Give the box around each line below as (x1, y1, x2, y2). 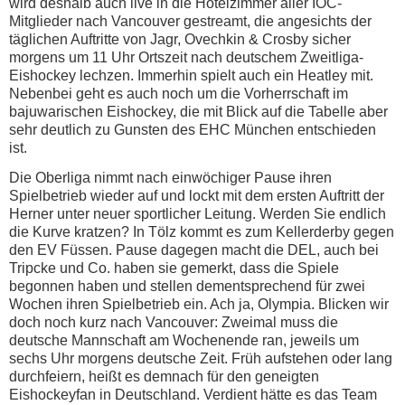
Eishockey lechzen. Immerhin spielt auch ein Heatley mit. (9, 67, 373, 83)
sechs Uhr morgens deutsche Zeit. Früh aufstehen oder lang (9, 350, 392, 366)
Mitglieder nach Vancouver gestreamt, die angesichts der (9, 13, 372, 29)
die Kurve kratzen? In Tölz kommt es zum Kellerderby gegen (9, 223, 394, 240)
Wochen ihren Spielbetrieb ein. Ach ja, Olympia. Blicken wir (9, 296, 389, 312)
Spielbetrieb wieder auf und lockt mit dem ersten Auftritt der (9, 187, 384, 203)
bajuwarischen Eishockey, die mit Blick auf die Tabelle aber (9, 103, 388, 119)
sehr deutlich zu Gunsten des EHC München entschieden (9, 121, 376, 137)
